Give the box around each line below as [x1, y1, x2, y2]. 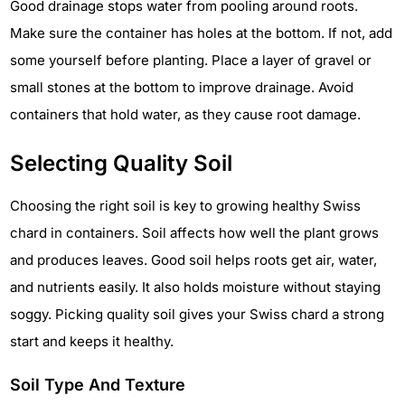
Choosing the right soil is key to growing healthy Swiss [10, 196, 361, 214]
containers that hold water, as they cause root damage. [10, 105, 361, 123]
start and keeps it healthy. [10, 332, 174, 350]
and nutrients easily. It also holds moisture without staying [10, 278, 381, 296]
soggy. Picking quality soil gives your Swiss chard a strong [10, 305, 384, 323]
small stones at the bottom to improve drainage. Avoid [10, 78, 353, 96]
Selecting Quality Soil [10, 149, 232, 176]
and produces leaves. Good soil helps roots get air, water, [10, 250, 377, 268]
